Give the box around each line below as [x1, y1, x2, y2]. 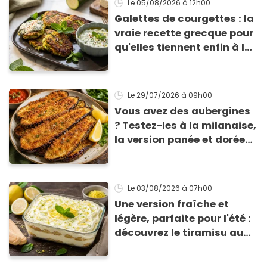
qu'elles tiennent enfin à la [114, 41, 252, 55]
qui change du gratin [114, 147, 225, 162]
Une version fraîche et [114, 197, 229, 211]
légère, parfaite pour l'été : [114, 211, 249, 225]
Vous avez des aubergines [114, 104, 251, 119]
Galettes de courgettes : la [114, 12, 254, 26]
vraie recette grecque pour [114, 26, 254, 41]
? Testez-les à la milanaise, [114, 119, 257, 133]
